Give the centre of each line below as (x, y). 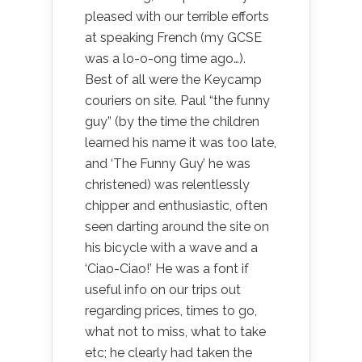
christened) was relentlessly (167, 185)
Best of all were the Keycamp (173, 80)
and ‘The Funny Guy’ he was (168, 164)
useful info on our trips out (163, 290)
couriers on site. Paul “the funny (177, 101)
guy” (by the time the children (172, 122)
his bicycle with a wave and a (171, 248)
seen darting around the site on (177, 227)
